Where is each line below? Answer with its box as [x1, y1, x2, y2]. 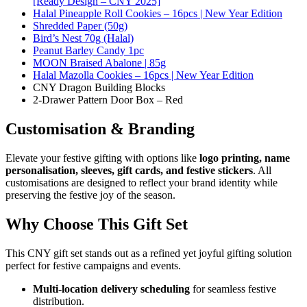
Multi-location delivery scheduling [33, 282, 190, 295]
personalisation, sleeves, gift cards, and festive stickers [5, 164, 253, 177]
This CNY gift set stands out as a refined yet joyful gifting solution [5, 247, 292, 259]
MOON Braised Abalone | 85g [33, 57, 166, 69]
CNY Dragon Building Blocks [33, 82, 165, 94]
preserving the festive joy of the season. [5, 189, 175, 201]
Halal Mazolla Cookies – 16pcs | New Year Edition [33, 69, 254, 82]
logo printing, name [199, 152, 290, 164]
